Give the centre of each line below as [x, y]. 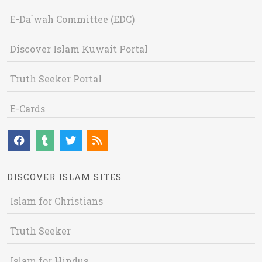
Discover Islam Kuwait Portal [79, 49]
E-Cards [27, 109]
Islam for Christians [56, 201]
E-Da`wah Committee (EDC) [72, 19]
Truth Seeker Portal [56, 79]
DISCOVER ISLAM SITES [64, 177]
